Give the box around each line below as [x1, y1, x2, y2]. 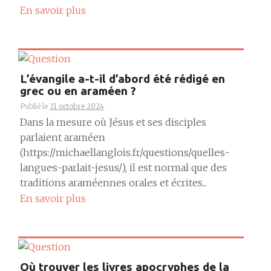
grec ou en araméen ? [20, 83, 136, 97]
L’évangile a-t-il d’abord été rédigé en [20, 71, 225, 85]
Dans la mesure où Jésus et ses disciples [20, 116, 206, 128]
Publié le [20, 101, 50, 111]
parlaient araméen [20, 131, 105, 143]
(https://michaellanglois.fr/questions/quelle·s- [20, 146, 230, 158]
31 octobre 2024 [50, 101, 104, 111]
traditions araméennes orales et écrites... [20, 176, 207, 189]
